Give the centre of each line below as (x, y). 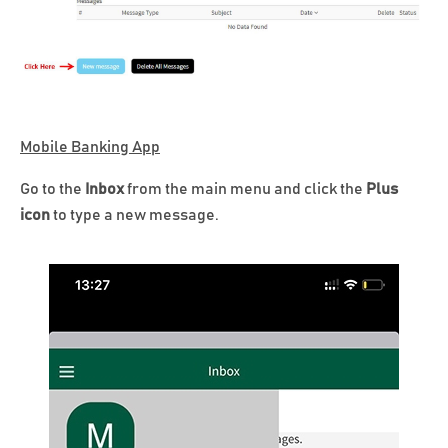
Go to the (52, 189)
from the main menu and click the (245, 189)
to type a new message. (136, 215)
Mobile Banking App (90, 147)
